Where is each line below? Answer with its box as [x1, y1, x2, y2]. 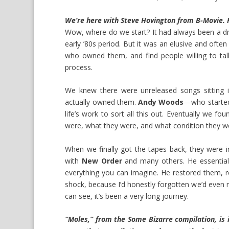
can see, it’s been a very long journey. [65, 191, 189, 201]
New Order [81, 155, 122, 166]
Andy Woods [138, 97, 184, 107]
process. [65, 62, 93, 72]
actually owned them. [65, 97, 139, 107]
